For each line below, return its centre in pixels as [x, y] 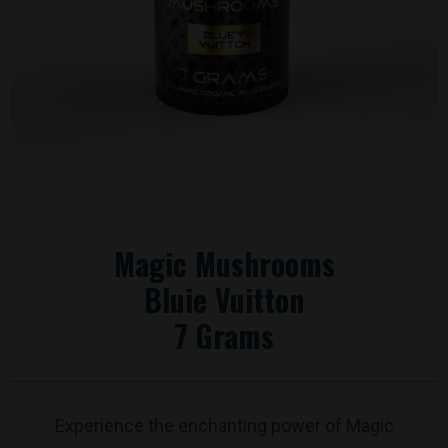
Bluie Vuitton [224, 299]
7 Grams [224, 335]
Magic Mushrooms [224, 263]
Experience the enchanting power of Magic [224, 425]
